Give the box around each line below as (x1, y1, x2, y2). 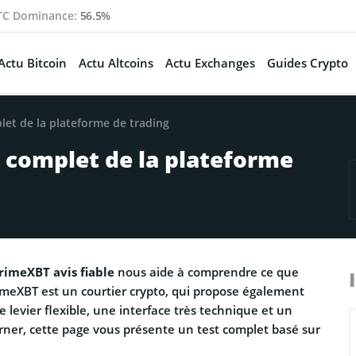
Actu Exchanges (164, 55, 255, 71)
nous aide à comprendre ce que (114, 263, 299, 280)
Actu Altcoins (78, 55, 153, 71)
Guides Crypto (266, 55, 348, 71)
